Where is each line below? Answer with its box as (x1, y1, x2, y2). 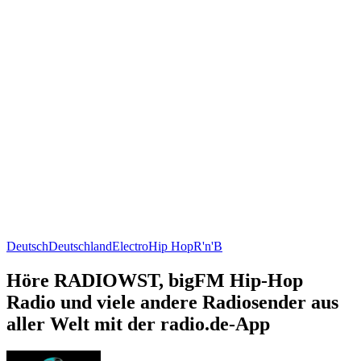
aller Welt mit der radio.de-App (6, 313, 270, 334)
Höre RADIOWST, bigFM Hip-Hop (6, 269, 303, 291)
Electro (112, 239, 148, 253)
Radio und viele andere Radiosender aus (6, 291, 338, 313)
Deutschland (48, 239, 112, 253)
